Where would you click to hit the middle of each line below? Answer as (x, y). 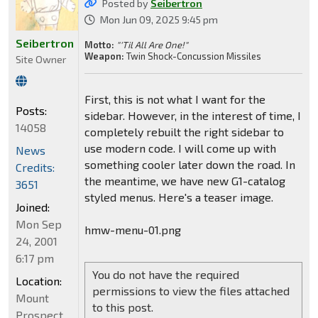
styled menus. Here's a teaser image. (179, 197)
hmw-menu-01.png (132, 230)
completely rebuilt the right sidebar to (184, 132)
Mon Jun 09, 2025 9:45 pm (159, 20)
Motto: (99, 45)
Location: (39, 281)
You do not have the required (165, 275)
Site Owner (41, 60)
